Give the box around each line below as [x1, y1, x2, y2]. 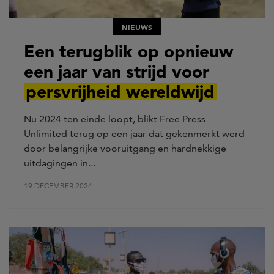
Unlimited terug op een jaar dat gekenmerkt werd [24, 127, 245, 139]
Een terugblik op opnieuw [24, 40, 233, 62]
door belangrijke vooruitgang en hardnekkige [24, 142, 226, 154]
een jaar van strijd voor [24, 61, 209, 82]
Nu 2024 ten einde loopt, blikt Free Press [24, 113, 206, 125]
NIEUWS [122, 21, 152, 32]
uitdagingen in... [24, 157, 95, 169]
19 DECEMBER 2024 [24, 180, 92, 190]
